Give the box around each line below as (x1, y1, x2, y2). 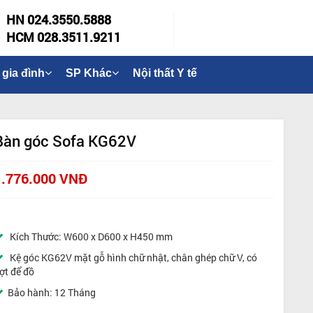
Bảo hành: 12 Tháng (8, 286, 96, 299)
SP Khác (66, 67, 112, 79)
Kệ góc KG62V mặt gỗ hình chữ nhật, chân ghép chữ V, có (8, 251, 257, 264)
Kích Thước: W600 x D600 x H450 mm (8, 230, 173, 243)
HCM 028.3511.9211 (6, 29, 121, 45)
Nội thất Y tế (133, 67, 197, 79)
